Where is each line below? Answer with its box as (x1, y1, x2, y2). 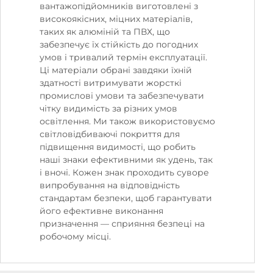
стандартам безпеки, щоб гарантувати (40, 192, 212, 204)
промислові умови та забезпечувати (40, 90, 204, 101)
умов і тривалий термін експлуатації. (40, 51, 207, 63)
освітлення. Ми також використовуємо (40, 115, 215, 127)
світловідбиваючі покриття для (40, 128, 180, 140)
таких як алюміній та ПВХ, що (40, 26, 170, 37)
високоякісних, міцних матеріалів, (40, 13, 193, 24)
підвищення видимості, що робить (40, 141, 196, 152)
